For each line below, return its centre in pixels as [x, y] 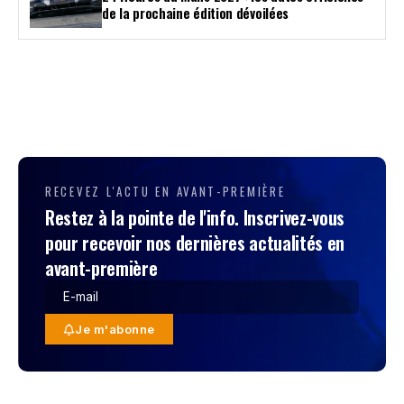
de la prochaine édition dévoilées [196, 12]
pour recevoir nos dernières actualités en [195, 243]
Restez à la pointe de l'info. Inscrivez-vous [195, 218]
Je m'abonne [115, 330]
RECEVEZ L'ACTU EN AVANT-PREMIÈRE [165, 192]
